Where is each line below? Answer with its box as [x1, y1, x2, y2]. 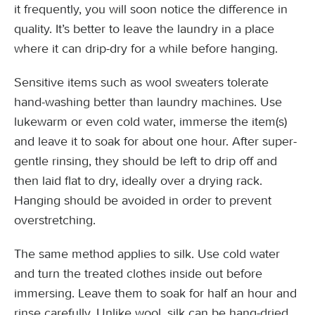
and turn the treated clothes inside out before [14, 266, 262, 281]
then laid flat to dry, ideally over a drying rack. [14, 173, 262, 188]
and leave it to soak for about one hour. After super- [14, 134, 297, 149]
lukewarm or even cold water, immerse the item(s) [14, 114, 287, 129]
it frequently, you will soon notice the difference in [14, 1, 288, 17]
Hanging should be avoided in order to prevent [14, 193, 271, 208]
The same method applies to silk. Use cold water [14, 246, 280, 262]
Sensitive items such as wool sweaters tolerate [14, 75, 269, 90]
